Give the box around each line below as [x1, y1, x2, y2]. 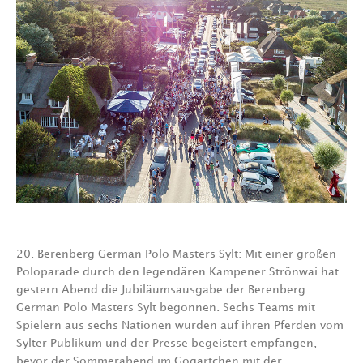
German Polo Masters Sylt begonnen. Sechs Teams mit [16, 302, 315, 314]
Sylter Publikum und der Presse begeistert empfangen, [16, 338, 317, 349]
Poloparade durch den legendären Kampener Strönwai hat [16, 267, 339, 278]
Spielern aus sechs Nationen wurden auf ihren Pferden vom [16, 320, 344, 331]
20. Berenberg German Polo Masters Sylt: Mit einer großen [16, 249, 336, 260]
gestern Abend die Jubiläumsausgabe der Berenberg [16, 284, 305, 296]
